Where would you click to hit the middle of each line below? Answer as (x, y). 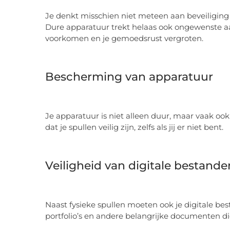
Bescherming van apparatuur (129, 76)
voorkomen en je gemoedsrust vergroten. (124, 39)
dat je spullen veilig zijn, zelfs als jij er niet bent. (134, 127)
